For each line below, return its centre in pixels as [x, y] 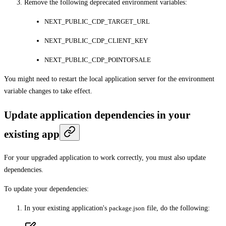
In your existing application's [67, 208]
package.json [127, 208]
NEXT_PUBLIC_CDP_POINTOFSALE [98, 60]
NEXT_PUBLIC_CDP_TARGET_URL [97, 21]
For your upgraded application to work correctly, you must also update [105, 158]
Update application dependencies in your [97, 115]
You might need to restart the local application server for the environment [109, 79]
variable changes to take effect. [48, 91]
